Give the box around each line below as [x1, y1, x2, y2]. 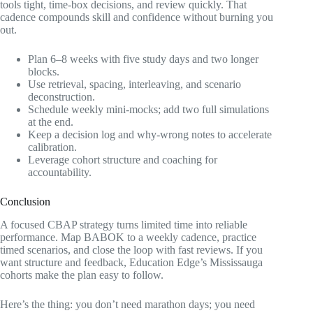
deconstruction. [28, 91, 95, 103]
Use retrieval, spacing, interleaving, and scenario [28, 78, 241, 91]
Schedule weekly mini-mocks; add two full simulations [28, 103, 269, 116]
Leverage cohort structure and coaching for [28, 154, 217, 166]
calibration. [28, 141, 77, 154]
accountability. [28, 166, 92, 179]
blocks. [28, 66, 59, 78]
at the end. [28, 116, 73, 129]
